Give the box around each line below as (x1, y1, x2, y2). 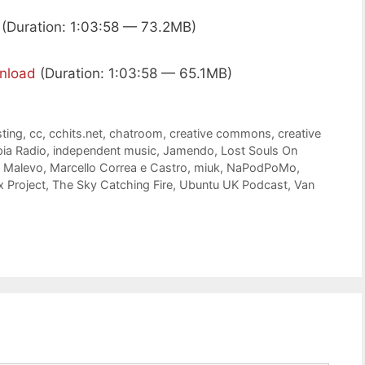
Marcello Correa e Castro (50, 161, 187, 175)
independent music (53, 143, 156, 158)
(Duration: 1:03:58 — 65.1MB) (36, 65, 232, 82)
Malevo (3, 161, 43, 175)
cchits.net (49, 126, 103, 141)
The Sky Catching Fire (52, 178, 173, 192)
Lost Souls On (221, 143, 297, 158)
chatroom (109, 126, 164, 141)
